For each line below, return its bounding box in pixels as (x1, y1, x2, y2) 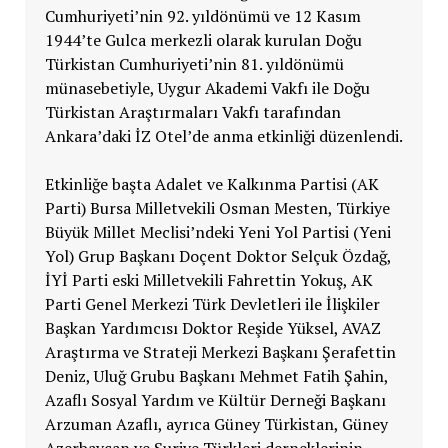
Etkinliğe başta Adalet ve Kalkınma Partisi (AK (44, 172, 379, 195)
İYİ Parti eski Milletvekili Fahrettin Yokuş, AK (44, 268, 373, 291)
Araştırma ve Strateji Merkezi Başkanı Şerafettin (44, 340, 396, 363)
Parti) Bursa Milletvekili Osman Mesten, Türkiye (44, 196, 390, 219)
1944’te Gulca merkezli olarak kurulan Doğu (44, 28, 362, 51)
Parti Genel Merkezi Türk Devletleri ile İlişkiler (44, 292, 380, 315)
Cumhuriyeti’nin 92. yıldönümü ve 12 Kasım (44, 4, 361, 27)
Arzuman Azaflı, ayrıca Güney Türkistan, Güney (44, 412, 388, 435)
